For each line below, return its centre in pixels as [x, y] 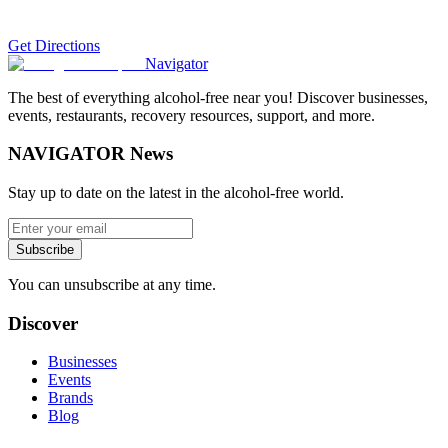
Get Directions [54, 45]
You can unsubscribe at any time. [112, 284]
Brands [70, 398]
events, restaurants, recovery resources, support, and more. [191, 115]
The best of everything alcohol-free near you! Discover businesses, [218, 97]
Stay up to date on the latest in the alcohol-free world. [176, 192]
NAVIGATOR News [90, 154]
